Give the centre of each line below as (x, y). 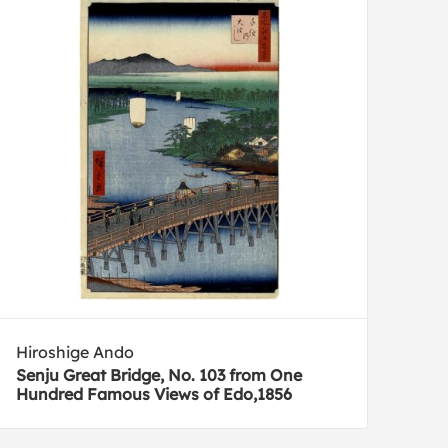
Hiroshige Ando (75, 352)
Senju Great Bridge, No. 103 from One (159, 375)
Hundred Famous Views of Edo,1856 (154, 394)
